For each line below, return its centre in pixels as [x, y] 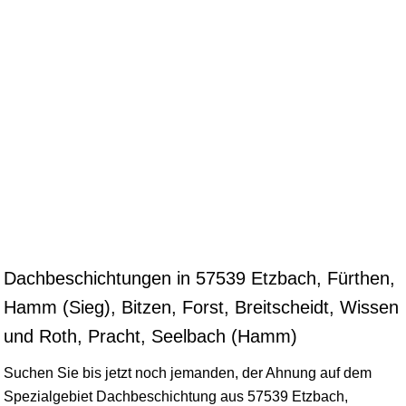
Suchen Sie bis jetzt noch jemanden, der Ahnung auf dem [188, 372]
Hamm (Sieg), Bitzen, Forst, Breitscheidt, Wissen [201, 307]
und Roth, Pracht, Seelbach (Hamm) [150, 336]
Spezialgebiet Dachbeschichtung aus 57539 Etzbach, [176, 396]
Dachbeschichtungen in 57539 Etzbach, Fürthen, [199, 278]
